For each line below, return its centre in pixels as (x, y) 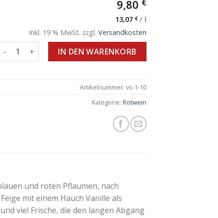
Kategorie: (107, 102)
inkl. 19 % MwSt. (55, 32)
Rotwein (135, 102)
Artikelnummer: (103, 87)
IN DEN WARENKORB (97, 52)
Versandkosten (122, 32)
